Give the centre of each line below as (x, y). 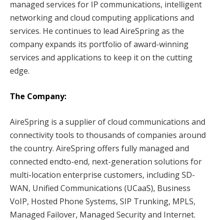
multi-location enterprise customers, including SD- (102, 175)
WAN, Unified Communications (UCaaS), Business (100, 188)
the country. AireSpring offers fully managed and (99, 148)
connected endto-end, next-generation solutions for (106, 161)
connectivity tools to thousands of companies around (108, 135)
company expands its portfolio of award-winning (99, 44)
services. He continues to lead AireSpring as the (97, 31)
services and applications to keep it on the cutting (101, 58)
